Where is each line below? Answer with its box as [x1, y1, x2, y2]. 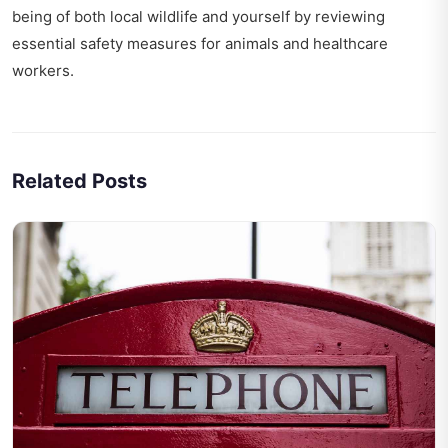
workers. [12, 61, 74, 81]
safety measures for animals [80, 34, 279, 54]
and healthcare [279, 34, 388, 54]
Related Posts [12, 169, 147, 194]
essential [12, 34, 80, 54]
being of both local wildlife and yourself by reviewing [12, 7, 385, 27]
